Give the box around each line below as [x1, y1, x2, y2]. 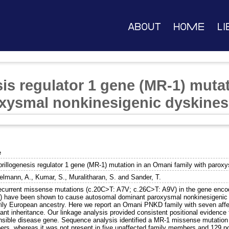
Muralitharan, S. [69, 173, 117, 181]
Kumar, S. [35, 173, 65, 181]
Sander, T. [131, 173, 162, 181]
